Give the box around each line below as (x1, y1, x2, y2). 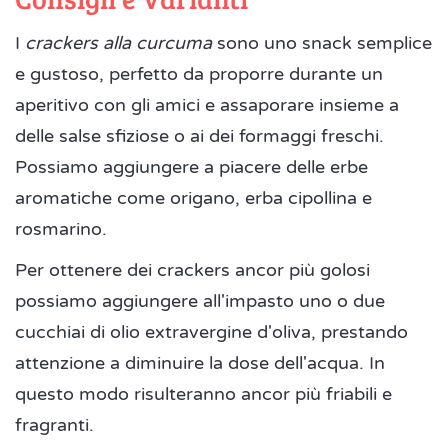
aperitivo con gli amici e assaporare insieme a (15, 94, 399, 117)
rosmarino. (15, 218, 107, 241)
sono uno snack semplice (217, 32, 432, 55)
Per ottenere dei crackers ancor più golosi (15, 259, 370, 282)
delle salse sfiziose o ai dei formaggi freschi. (15, 125, 384, 148)
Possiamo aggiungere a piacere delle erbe (15, 156, 368, 179)
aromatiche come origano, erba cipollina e (15, 187, 372, 210)
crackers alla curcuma (25, 32, 217, 55)
